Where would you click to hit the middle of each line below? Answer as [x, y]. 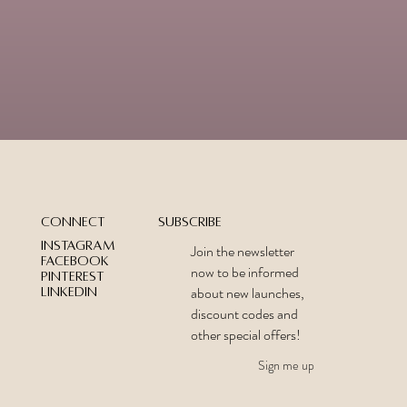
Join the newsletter [242, 251]
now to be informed [244, 272]
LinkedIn [69, 292]
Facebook [74, 261]
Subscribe [189, 221]
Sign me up [286, 366]
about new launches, [247, 293]
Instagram [77, 246]
